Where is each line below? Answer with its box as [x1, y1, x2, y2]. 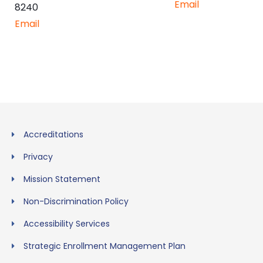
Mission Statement [23, 173, 100, 185]
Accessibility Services [23, 217, 110, 230]
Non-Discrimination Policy [23, 195, 129, 207]
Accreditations [23, 128, 83, 140]
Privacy [23, 150, 53, 163]
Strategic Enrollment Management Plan [23, 240, 186, 252]
